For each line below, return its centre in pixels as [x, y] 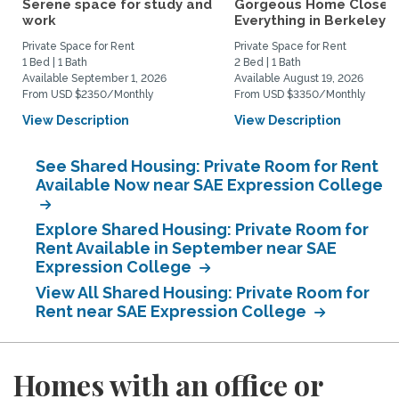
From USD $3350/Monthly [300, 94]
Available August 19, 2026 [299, 78]
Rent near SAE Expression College [173, 311]
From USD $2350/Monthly [88, 94]
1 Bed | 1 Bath [55, 62]
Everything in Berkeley [310, 20]
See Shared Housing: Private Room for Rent [207, 166]
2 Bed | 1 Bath [268, 62]
